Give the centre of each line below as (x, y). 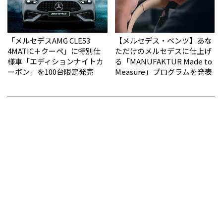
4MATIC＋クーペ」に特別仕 (54, 51)
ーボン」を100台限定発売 (51, 72)
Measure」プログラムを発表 (163, 72)
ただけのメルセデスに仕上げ (163, 51)
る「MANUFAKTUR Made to (163, 61)
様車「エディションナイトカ (55, 61)
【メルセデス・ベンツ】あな (163, 41)
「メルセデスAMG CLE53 (49, 41)
